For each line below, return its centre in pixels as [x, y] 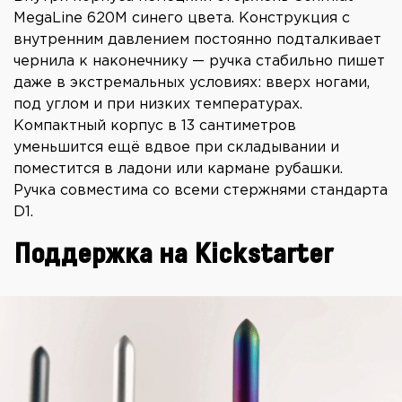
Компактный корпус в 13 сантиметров [155, 127]
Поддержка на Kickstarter [173, 255]
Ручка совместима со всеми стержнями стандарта [201, 191]
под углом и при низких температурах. [158, 105]
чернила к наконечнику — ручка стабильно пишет [199, 62]
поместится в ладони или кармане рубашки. [178, 170]
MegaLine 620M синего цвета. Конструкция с [182, 19]
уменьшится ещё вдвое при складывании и [176, 148]
